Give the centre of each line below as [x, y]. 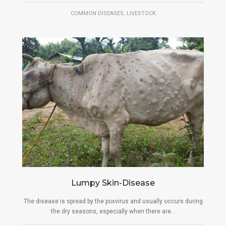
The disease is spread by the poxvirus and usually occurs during [113, 202]
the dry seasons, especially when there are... [113, 212]
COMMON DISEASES [97, 14]
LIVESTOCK [141, 14]
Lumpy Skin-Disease [113, 183]
